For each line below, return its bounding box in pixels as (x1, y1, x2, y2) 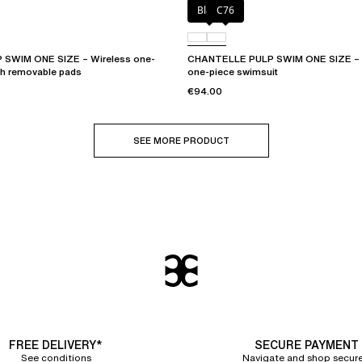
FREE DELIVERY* (9, 336, 103, 354)
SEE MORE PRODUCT (133, 134, 229, 148)
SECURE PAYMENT (254, 336, 359, 354)
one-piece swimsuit (187, 65, 278, 79)
